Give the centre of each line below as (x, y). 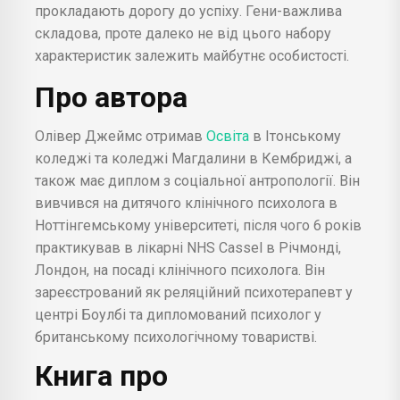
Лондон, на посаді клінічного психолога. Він (180, 270)
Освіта (228, 136)
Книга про (101, 375)
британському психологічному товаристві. (176, 337)
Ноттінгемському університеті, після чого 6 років (198, 225)
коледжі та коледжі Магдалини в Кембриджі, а (193, 158)
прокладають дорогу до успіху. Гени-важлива (188, 11)
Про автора (111, 97)
